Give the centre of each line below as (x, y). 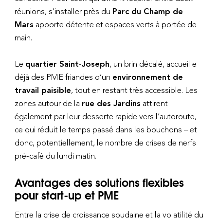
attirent (154, 103)
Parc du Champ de (148, 11)
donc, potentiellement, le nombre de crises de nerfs (105, 142)
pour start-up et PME (67, 195)
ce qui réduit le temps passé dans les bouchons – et (106, 129)
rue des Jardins (111, 103)
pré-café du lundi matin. (55, 155)
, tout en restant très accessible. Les (134, 90)
